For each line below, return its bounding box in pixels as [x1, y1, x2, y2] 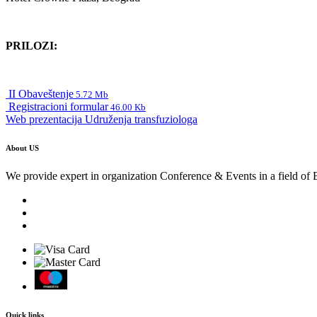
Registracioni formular [6, 100, 108, 113]
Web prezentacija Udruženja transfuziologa [6, 113, 197, 126]
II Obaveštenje [6, 88, 74, 100]
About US [6, 144, 39, 153]
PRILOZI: [6, 40, 57, 52]
